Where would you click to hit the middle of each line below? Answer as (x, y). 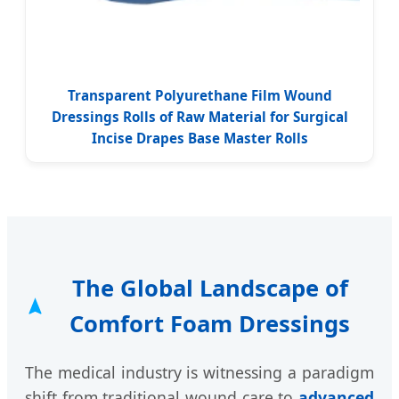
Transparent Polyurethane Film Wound (199, 95)
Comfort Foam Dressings (210, 323)
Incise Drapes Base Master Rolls (199, 138)
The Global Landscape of (210, 288)
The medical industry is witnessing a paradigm (199, 372)
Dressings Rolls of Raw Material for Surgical (199, 116)
